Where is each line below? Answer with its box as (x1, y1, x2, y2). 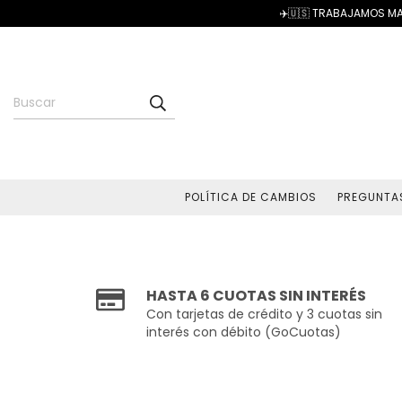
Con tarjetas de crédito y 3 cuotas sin (146, 305, 383, 323)
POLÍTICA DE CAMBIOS (185, 189, 317, 205)
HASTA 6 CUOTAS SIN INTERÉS (146, 285, 367, 306)
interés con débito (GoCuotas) (146, 323, 342, 341)
